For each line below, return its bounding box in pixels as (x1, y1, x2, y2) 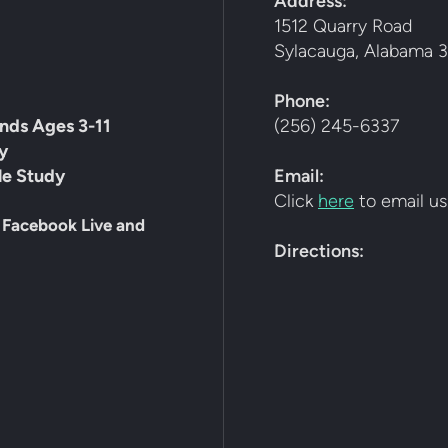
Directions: (274, 239, 368, 262)
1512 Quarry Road (274, 14, 412, 37)
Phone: (274, 89, 334, 112)
